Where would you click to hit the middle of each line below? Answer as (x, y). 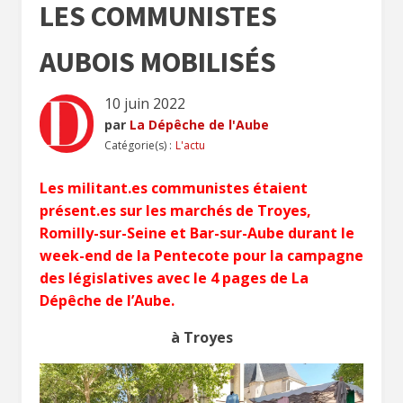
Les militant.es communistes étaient (174, 188)
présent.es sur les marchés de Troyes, (175, 210)
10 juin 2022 (145, 103)
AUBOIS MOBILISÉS (158, 62)
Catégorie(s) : (139, 145)
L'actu (191, 145)
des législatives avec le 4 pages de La (174, 278)
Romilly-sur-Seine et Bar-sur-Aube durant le (197, 233)
